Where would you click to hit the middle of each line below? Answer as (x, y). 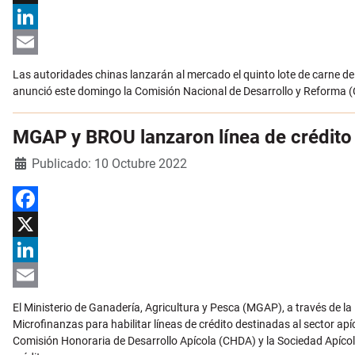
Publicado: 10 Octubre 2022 (109, 164)
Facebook (37, 225)
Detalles (33, 162)
